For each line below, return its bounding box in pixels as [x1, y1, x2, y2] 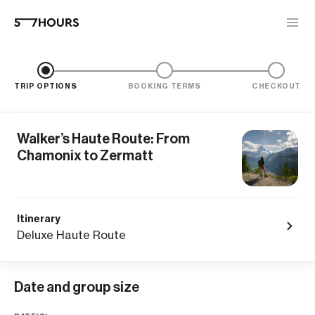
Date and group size [14, 278, 139, 295]
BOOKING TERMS [127, 82, 201, 91]
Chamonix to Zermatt [17, 147, 153, 164]
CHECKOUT [252, 82, 301, 91]
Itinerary [17, 212, 60, 225]
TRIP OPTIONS [14, 82, 77, 91]
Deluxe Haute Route [17, 228, 126, 242]
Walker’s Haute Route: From [17, 130, 190, 147]
